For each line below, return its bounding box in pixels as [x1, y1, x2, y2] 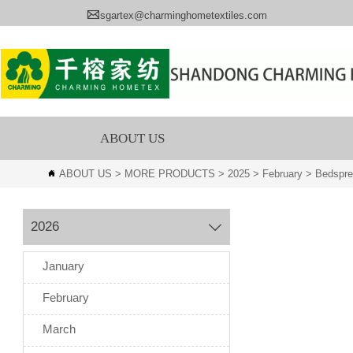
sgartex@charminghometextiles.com [100, 9, 268, 21]
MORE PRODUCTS [124, 167, 216, 180]
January [42, 259, 84, 273]
